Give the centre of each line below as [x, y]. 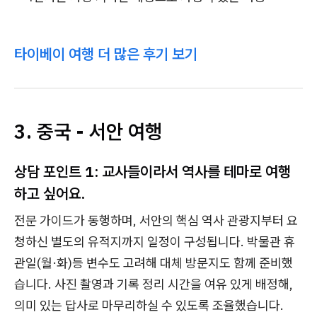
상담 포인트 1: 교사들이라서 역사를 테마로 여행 [152, 172]
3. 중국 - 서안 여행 [88, 132]
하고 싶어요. [50, 194]
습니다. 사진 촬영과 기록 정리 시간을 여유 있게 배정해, [154, 284]
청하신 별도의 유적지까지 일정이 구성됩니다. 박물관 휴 [155, 242]
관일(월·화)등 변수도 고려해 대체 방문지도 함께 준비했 [154, 263]
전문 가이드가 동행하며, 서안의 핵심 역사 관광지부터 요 [156, 221]
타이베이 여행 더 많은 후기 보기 [106, 54]
